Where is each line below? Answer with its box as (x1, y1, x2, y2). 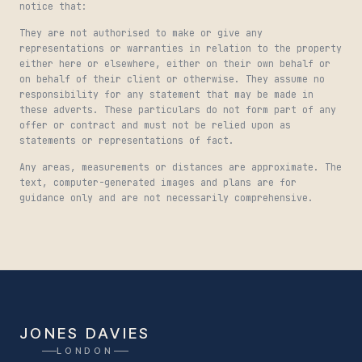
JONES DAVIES (19, 324, 151, 343)
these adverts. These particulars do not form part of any (19, 103, 336, 116)
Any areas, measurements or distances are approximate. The (19, 161, 342, 174)
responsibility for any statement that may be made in (19, 88, 314, 101)
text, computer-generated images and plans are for (19, 176, 297, 189)
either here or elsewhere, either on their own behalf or (19, 57, 330, 70)
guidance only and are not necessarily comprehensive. (19, 192, 314, 204)
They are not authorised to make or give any (19, 27, 263, 40)
